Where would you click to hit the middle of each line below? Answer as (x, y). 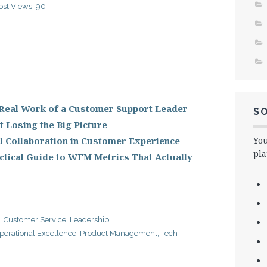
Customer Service (35, 219)
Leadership (89, 219)
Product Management (119, 233)
